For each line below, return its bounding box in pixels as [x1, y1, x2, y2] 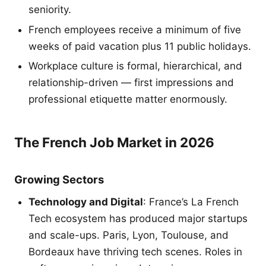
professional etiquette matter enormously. [28, 93, 227, 106]
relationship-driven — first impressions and [28, 77, 234, 89]
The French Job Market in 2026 [14, 134, 214, 151]
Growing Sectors [14, 173, 104, 186]
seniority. [28, 4, 71, 16]
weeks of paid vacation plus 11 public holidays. [28, 40, 251, 52]
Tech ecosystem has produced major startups [28, 213, 248, 225]
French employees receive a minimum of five [28, 23, 241, 36]
